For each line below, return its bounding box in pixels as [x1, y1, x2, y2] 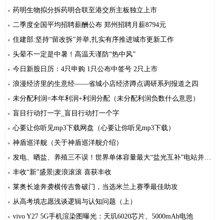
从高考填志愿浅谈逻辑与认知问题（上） [13, 198, 137, 206]
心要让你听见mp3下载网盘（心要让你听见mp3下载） [13, 124, 175, 132]
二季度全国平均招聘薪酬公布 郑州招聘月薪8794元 [13, 21, 166, 29]
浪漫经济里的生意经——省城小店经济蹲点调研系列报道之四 [13, 80, 198, 88]
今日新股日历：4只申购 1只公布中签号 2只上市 [13, 65, 158, 73]
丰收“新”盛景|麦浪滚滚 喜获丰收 [13, 168, 111, 176]
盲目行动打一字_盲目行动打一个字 [13, 110, 119, 117]
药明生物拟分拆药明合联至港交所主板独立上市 [13, 6, 157, 14]
